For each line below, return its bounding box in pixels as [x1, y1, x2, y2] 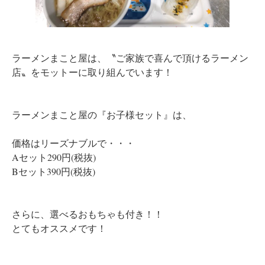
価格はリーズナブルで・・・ [12, 136, 135, 149]
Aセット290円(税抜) [12, 150, 96, 163]
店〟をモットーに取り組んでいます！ [12, 65, 173, 78]
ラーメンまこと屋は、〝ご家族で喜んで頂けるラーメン [12, 51, 248, 64]
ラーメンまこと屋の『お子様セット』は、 [12, 108, 192, 121]
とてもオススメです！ [12, 221, 106, 234]
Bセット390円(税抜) [12, 164, 95, 177]
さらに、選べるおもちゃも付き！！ [12, 207, 163, 220]
